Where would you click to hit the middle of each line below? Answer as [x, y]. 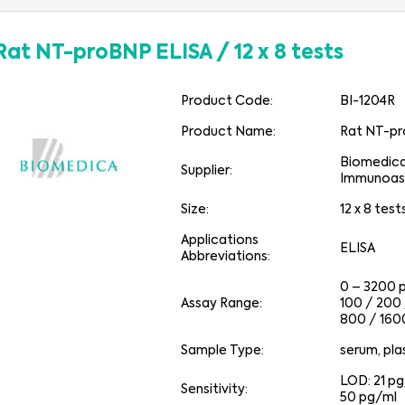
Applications [220, 240]
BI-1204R [368, 101]
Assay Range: [222, 304]
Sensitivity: [215, 390]
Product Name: [229, 132]
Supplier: [207, 171]
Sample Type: [223, 351]
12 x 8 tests [288, 53]
